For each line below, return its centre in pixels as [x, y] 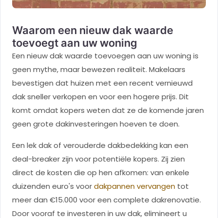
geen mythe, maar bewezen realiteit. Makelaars [99, 70]
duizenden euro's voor [53, 186]
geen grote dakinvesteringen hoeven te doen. [96, 124]
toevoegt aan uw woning [75, 43]
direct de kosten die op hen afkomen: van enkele [101, 173]
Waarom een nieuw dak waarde [93, 30]
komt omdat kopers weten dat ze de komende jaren [108, 110]
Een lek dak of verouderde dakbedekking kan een [100, 145]
